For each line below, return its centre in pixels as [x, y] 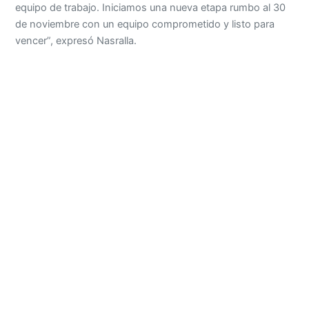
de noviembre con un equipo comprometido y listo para [145, 24]
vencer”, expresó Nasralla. [76, 41]
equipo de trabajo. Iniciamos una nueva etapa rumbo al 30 [151, 8]
